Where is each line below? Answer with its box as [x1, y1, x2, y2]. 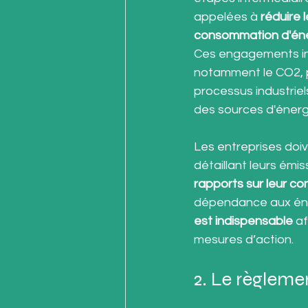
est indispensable [194, 214, 293, 228]
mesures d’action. [194, 233, 294, 247]
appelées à [194, 10, 261, 24]
